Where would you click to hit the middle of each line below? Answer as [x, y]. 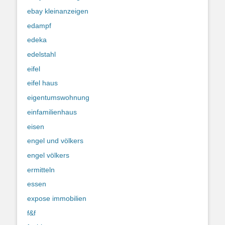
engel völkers [48, 155]
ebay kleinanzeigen [58, 11]
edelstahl [41, 54]
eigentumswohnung [58, 98]
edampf [39, 25]
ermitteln [41, 170]
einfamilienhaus [52, 112]
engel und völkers [55, 141]
